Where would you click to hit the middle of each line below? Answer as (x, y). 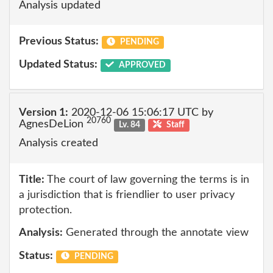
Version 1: (44, 112)
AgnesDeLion (53, 124)
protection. (45, 210)
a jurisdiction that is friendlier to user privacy (127, 195)
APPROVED (141, 65)
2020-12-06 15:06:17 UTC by (141, 112)
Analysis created (58, 143)
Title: (32, 179)
